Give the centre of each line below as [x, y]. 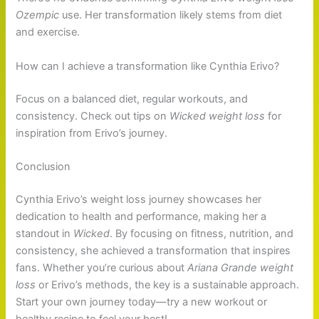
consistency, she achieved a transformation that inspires [153, 250]
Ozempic [38, 15]
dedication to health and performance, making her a [141, 216]
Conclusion [43, 167]
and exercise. [48, 32]
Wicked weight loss [218, 116]
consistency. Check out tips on [93, 116]
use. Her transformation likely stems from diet [171, 15]
